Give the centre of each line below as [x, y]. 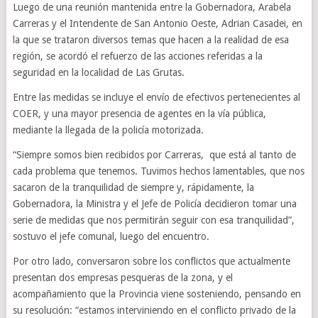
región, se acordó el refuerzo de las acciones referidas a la [137, 56]
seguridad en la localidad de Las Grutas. [98, 72]
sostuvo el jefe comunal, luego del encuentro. [111, 236]
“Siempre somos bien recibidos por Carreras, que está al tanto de [154, 155]
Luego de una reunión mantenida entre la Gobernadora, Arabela [152, 7]
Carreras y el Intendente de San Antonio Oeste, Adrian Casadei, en [157, 23]
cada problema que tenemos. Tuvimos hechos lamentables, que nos [158, 171]
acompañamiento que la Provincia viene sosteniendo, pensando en [157, 294]
